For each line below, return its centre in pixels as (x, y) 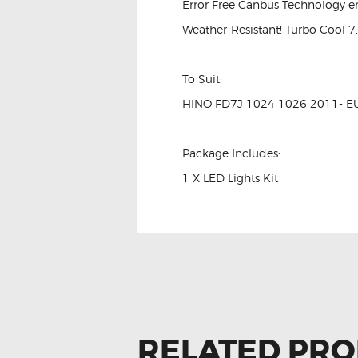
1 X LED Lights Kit (230, 177)
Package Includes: (231, 153)
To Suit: (202, 78)
